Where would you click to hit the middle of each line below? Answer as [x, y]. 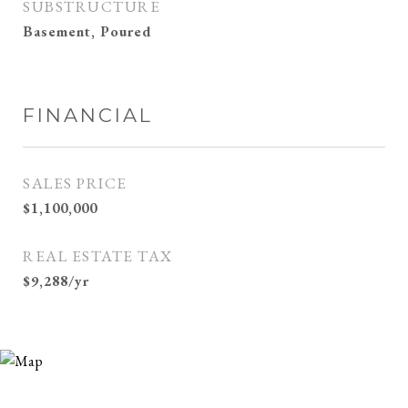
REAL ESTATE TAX [98, 256]
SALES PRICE [75, 183]
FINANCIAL [88, 115]
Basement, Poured [87, 31]
